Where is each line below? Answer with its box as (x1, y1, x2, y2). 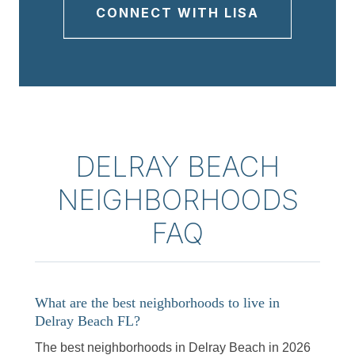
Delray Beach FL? (35, 312, 140, 329)
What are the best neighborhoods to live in (35, 294, 280, 311)
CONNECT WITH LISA (96, 4, 259, 21)
